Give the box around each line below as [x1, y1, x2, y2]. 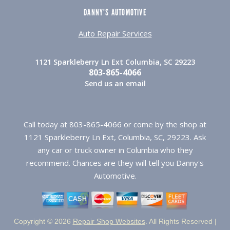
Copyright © [13, 217, 54, 225]
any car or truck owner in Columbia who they [37, 144, 193, 155]
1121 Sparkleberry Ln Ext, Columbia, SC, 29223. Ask [24, 131, 206, 142]
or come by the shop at [122, 119, 206, 129]
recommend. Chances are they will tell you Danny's [26, 157, 204, 168]
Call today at [24, 119, 69, 129]
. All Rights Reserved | [145, 217, 217, 225]
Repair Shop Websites [72, 217, 145, 225]
